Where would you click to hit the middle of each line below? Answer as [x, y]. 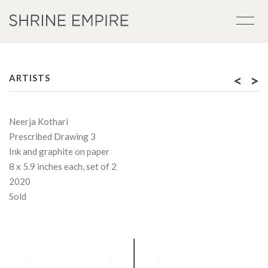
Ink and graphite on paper [59, 151]
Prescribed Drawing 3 [52, 136]
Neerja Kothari [39, 121]
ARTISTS [30, 78]
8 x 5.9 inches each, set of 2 [63, 166]
